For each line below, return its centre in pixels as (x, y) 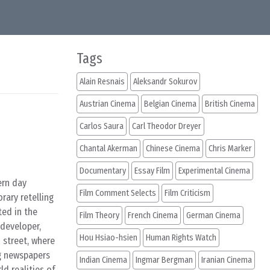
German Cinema (213, 215)
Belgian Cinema (170, 104)
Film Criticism (187, 193)
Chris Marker (230, 149)
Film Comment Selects (118, 193)
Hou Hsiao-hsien (108, 238)
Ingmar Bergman (164, 260)
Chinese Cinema (173, 149)
